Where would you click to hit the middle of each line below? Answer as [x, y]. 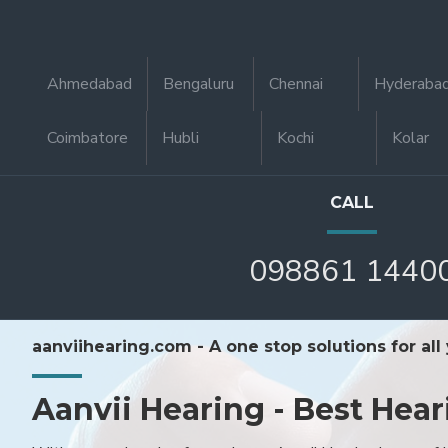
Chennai [295, 84]
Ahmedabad [89, 84]
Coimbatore [87, 138]
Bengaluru [198, 84]
